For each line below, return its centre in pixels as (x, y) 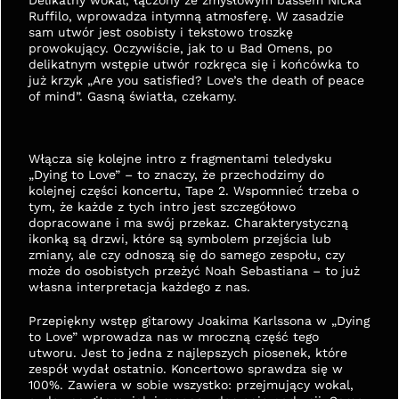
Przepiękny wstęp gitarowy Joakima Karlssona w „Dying (199, 321)
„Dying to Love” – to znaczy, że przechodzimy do (176, 175)
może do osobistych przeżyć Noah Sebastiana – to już (194, 271)
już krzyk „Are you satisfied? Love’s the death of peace (196, 80)
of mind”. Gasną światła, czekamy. (133, 96)
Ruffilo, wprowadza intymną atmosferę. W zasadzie (186, 16)
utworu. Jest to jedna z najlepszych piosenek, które (188, 353)
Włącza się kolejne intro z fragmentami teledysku (180, 159)
